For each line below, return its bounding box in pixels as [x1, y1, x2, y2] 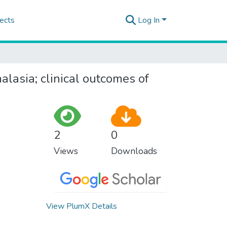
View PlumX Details [46, 200, 117, 212]
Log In [138, 15, 160, 26]
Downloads [110, 145, 157, 157]
